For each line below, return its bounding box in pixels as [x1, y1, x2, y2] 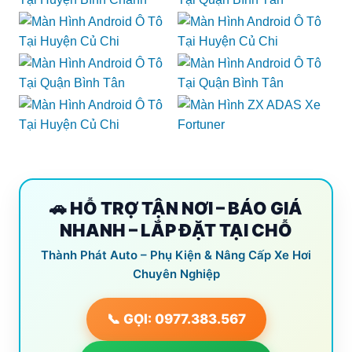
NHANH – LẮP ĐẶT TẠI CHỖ [60, 220, 292, 240]
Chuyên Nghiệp [132, 266, 220, 281]
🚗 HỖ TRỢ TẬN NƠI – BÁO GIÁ [49, 198, 302, 218]
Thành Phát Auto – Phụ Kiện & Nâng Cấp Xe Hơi [41, 247, 311, 262]
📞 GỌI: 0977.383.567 [106, 311, 246, 327]
